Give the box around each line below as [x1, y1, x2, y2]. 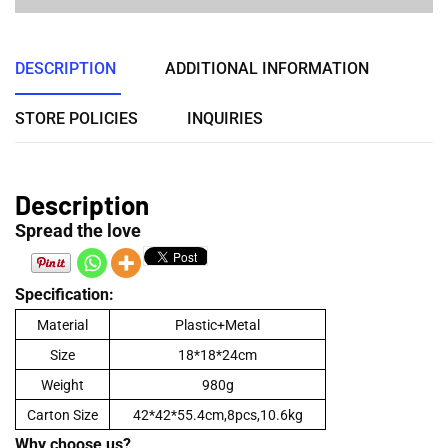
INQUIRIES [187, 108, 263, 128]
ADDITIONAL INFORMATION [165, 58, 369, 78]
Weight [41, 376, 84, 393]
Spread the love [15, 219, 141, 241]
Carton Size [27, 406, 98, 423]
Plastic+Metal [175, 316, 260, 333]
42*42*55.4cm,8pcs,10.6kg [132, 406, 303, 423]
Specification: [15, 284, 114, 304]
